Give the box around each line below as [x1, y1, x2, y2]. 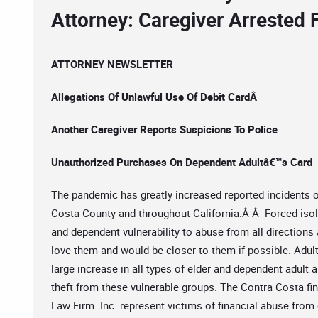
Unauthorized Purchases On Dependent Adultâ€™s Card [51, 155, 312, 169]
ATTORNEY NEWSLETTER [51, 57, 173, 71]
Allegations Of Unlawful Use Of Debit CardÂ [51, 89, 260, 104]
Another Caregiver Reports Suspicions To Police [51, 122, 278, 136]
